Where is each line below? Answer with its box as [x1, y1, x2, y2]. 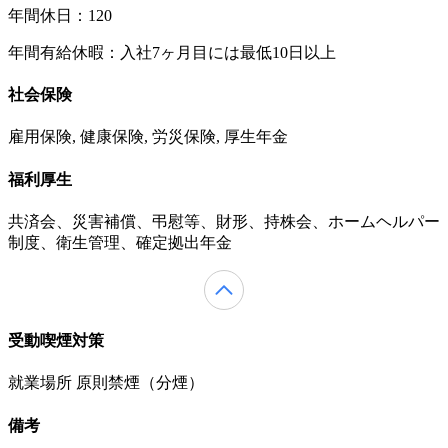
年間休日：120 [8, 6, 112, 24]
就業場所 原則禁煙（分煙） [8, 374, 204, 392]
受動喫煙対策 [8, 332, 104, 350]
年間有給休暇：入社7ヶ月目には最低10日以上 [8, 43, 336, 61]
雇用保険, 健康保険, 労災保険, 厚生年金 [8, 128, 288, 146]
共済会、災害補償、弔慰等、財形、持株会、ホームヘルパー [8, 212, 440, 230]
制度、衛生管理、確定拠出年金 [8, 233, 232, 251]
